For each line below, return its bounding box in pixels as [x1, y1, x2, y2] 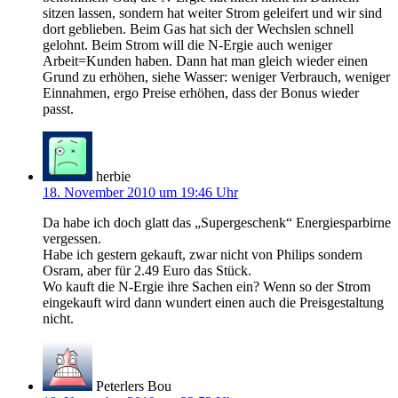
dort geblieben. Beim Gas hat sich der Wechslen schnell [43, 20, 354, 36]
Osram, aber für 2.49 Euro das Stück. [43, 262, 251, 278]
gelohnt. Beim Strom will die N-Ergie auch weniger [43, 36, 332, 52]
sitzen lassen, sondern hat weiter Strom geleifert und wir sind [43, 4, 382, 20]
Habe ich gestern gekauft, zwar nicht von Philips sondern [43, 246, 362, 262]
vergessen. [43, 230, 101, 246]
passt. [43, 100, 74, 116]
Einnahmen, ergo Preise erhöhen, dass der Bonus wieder [43, 84, 359, 100]
